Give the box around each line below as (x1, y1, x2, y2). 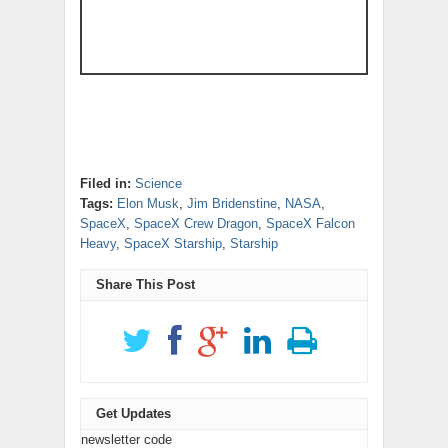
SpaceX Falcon (266, 216, 355, 232)
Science (135, 176, 182, 192)
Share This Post (96, 277, 195, 293)
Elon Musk (117, 196, 179, 212)
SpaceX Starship (124, 236, 222, 252)
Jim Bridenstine (187, 196, 277, 212)
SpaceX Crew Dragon (134, 216, 258, 232)
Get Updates (96, 406, 171, 422)
